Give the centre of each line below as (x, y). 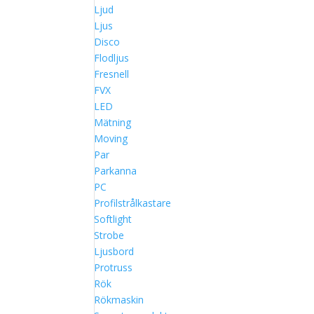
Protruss (114, 267)
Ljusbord (114, 251)
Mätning (113, 122)
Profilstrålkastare (133, 203)
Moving (111, 138)
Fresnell (112, 74)
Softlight (113, 219)
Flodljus (112, 58)
